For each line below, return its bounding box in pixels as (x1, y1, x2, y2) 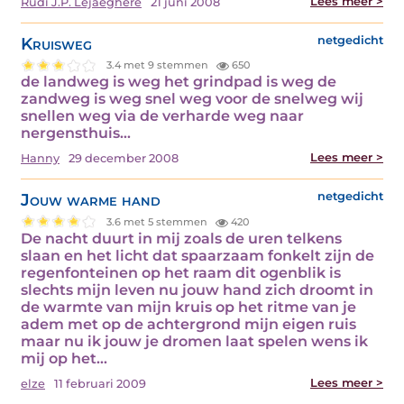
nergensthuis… (21, 124, 131, 142)
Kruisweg (21, 32, 92, 54)
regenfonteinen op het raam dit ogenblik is (21, 264, 341, 282)
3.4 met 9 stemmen (106, 58, 212, 71)
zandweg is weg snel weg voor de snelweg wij (21, 90, 363, 108)
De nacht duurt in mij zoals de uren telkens (21, 230, 342, 248)
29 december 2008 (69, 151, 179, 166)
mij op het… (21, 350, 107, 368)
